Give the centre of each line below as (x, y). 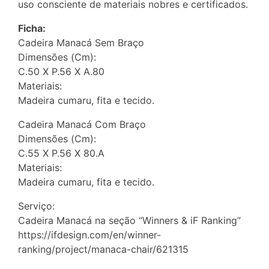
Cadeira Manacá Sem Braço (81, 42)
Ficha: (32, 28)
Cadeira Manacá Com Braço (82, 124)
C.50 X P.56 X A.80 (61, 71)
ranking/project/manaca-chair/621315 (103, 249)
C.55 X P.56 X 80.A (61, 153)
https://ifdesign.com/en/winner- (89, 234)
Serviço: (36, 206)
